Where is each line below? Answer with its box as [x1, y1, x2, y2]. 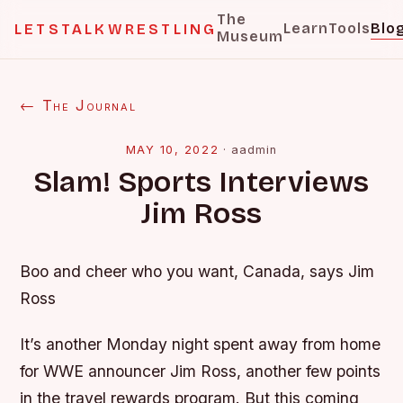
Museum [217, 28, 284, 45]
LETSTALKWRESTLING [14, 21, 218, 38]
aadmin [231, 143, 278, 157]
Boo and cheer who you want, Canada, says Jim [20, 262, 375, 281]
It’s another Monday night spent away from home [20, 335, 381, 354]
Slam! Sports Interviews [33, 165, 370, 200]
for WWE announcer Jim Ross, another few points [20, 362, 381, 381]
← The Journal [20, 96, 137, 114]
